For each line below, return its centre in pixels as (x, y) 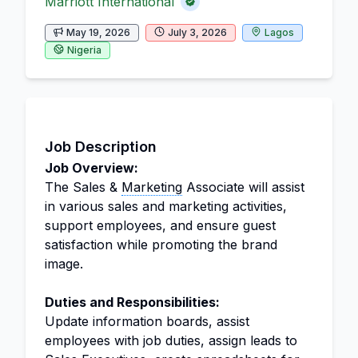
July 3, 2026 (197, 32)
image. (64, 263)
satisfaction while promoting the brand (161, 244)
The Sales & (83, 187)
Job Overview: (91, 167)
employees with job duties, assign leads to (171, 340)
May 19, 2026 (98, 32)
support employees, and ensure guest (160, 225)
